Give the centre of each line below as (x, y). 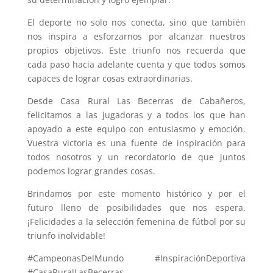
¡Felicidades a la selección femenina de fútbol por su (136, 221)
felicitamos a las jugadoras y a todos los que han (136, 115)
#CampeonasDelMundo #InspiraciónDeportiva (136, 258)
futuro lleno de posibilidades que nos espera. (136, 207)
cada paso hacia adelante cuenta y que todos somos (136, 64)
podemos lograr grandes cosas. (91, 171)
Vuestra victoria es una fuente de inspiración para (136, 143)
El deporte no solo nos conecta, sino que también (136, 22)
